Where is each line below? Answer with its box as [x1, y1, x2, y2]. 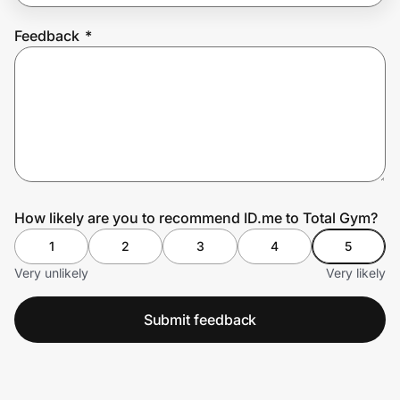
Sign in [144, 114, 186, 129]
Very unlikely [14, 264, 88, 280]
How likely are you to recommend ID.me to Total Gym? [14, 208, 378, 227]
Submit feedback [143, 310, 257, 329]
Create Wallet [28, 114, 108, 129]
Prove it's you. [14, 59, 149, 85]
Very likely [326, 264, 386, 280]
